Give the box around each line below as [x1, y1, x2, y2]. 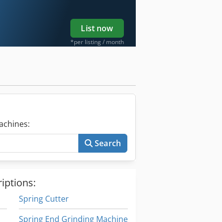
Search [95, 138, 121, 149]
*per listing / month [70, 38, 124, 47]
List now [81, 23, 113, 34]
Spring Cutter [18, 193, 69, 205]
